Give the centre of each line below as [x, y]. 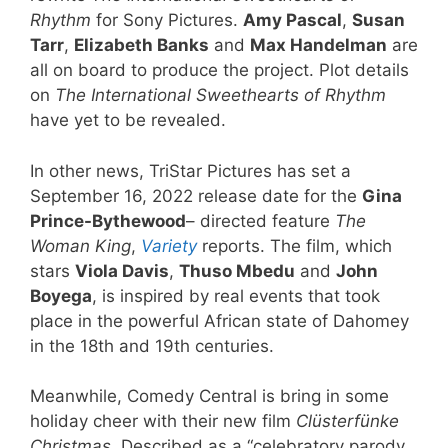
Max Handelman [318, 45]
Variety [169, 245]
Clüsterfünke [347, 421]
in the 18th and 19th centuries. [152, 345]
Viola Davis [122, 270]
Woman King [80, 245]
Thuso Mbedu [237, 270]
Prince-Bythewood [108, 220]
